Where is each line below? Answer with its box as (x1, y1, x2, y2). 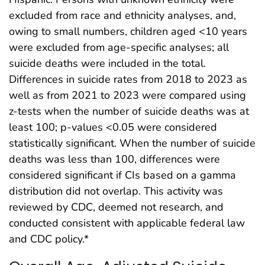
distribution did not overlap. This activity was (9, 184, 223, 199)
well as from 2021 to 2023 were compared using (9, 88, 246, 103)
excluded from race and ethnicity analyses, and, (9, 8, 236, 23)
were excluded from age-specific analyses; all (9, 40, 229, 55)
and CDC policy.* (9, 232, 89, 247)
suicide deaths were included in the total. (9, 56, 206, 71)
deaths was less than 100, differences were (9, 152, 220, 167)
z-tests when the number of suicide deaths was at (9, 104, 249, 119)
